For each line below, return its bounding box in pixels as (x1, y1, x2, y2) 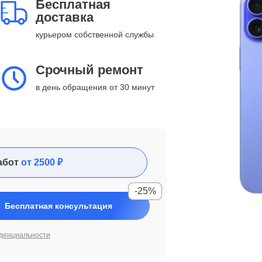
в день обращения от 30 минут (36, 82, 154, 92)
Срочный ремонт (36, 63, 143, 77)
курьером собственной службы (36, 30, 154, 39)
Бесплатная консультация (5, 201, 112, 211)
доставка (36, 10, 94, 25)
